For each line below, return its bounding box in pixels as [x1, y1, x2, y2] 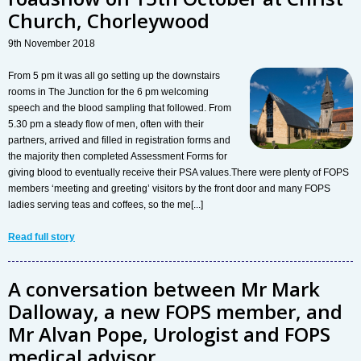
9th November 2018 [8, 38, 95, 50]
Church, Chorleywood [8, 7, 210, 35]
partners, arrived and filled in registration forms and [8, 135, 230, 147]
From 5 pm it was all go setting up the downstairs [8, 70, 220, 82]
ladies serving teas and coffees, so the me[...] [8, 199, 203, 211]
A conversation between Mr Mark [8, 276, 320, 303]
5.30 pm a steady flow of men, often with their [8, 118, 204, 131]
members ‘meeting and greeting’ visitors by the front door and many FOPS [8, 183, 330, 195]
